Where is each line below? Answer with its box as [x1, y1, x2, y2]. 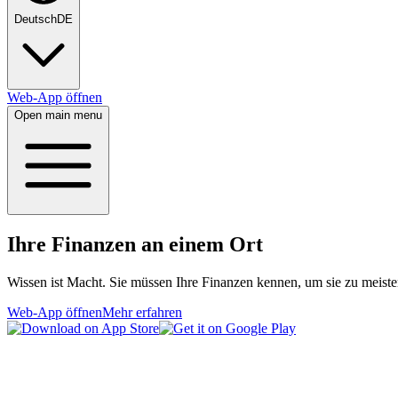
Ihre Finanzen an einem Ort [7, 232, 263, 256]
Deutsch [14, 12, 57, 26]
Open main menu [14, 108, 102, 122]
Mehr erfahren [102, 304, 182, 320]
